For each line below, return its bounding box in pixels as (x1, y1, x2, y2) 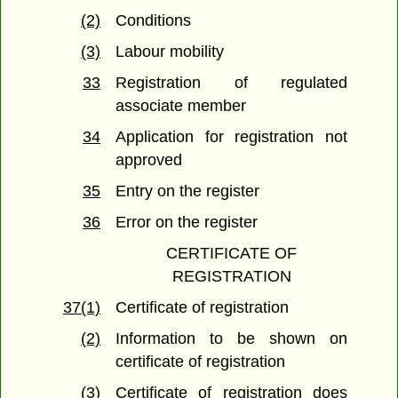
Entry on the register (115, 182, 260, 201)
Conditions (115, 12, 192, 30)
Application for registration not (115, 128, 347, 147)
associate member (115, 97, 247, 115)
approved (115, 151, 183, 170)
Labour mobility (115, 43, 225, 61)
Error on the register (115, 213, 259, 232)
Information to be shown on (115, 330, 347, 348)
